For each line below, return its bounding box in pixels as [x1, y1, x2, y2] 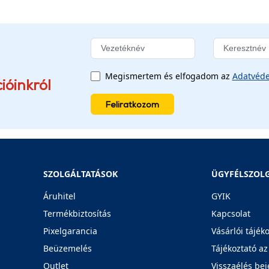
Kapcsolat [211, 208, 251, 219]
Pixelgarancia [43, 225, 97, 237]
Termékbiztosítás [43, 208, 111, 219]
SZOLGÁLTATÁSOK [43, 168, 118, 180]
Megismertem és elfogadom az [104, 70, 232, 82]
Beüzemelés [43, 243, 92, 254]
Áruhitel [43, 190, 76, 202]
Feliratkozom [105, 99, 159, 109]
